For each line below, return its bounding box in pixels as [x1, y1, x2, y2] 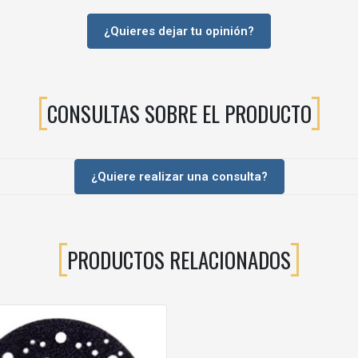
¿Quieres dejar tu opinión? [104, 24, 254, 38]
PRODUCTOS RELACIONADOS [67, 243, 291, 276]
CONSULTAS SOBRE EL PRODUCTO [46, 97, 312, 129]
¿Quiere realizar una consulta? [90, 169, 268, 184]
